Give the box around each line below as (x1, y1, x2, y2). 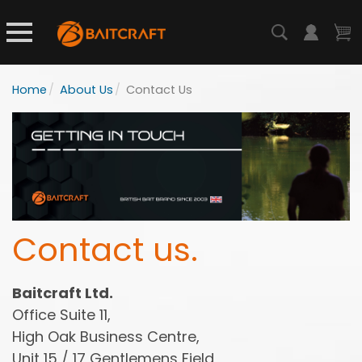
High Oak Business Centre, (12, 326, 200, 347)
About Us (60, 82, 113, 98)
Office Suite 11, (12, 304, 111, 325)
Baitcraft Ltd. (12, 282, 113, 303)
